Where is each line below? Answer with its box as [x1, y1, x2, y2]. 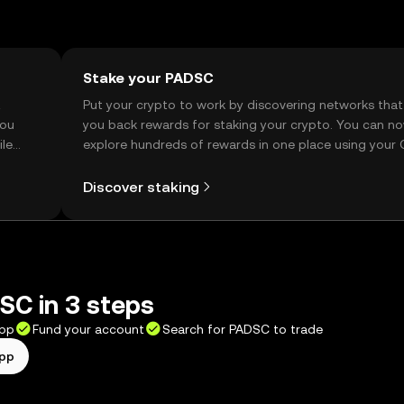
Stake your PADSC [83, 69, 214, 87]
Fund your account [32, 322, 144, 336]
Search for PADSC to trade [162, 322, 323, 336]
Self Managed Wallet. [83, 157, 209, 171]
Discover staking [83, 178, 199, 196]
